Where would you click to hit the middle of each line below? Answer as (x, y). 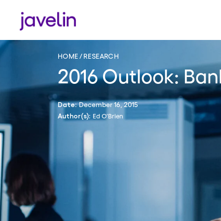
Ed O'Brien (108, 115)
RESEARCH (101, 56)
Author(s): (74, 116)
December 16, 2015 (108, 104)
